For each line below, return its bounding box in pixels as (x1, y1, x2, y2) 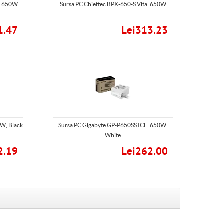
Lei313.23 (121, 24, 168, 37)
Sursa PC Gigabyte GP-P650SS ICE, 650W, (58, 121, 168, 129)
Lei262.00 (121, 145, 168, 158)
